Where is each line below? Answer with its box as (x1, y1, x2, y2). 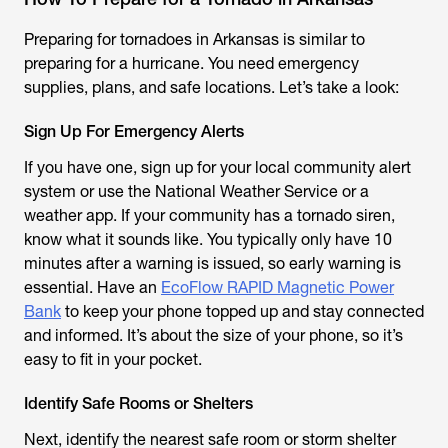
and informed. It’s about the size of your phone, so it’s (24, 326, 403, 345)
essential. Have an (24, 278, 161, 297)
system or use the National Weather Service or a (24, 182, 369, 201)
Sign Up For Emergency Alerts (24, 122, 244, 141)
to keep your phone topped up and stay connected (61, 302, 424, 321)
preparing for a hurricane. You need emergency (24, 54, 359, 73)
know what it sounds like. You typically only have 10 (24, 230, 392, 249)
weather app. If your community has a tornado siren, (24, 206, 395, 225)
